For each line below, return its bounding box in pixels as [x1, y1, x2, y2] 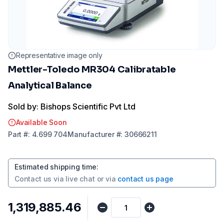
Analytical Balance [8, 80, 92, 91]
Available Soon [16, 118, 67, 126]
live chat [65, 174, 95, 183]
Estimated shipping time [14, 162, 96, 171]
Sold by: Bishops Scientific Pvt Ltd [8, 101, 135, 111]
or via [96, 174, 116, 183]
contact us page [117, 174, 173, 183]
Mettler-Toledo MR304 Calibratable [8, 64, 176, 75]
